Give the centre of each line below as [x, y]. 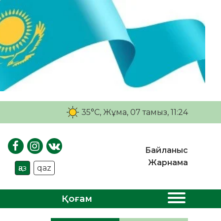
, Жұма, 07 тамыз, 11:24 [144, 112]
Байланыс [166, 150]
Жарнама [168, 163]
